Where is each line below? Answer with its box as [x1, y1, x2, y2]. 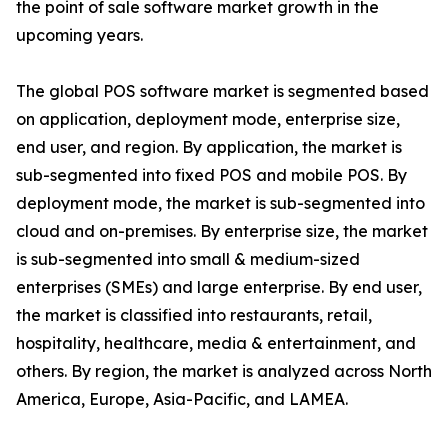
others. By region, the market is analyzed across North [16, 361, 432, 382]
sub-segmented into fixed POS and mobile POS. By [16, 165, 407, 186]
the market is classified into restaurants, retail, [16, 305, 372, 326]
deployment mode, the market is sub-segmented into [16, 193, 425, 214]
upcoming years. [16, 25, 143, 46]
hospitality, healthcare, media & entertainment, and [16, 333, 416, 354]
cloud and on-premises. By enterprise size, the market [16, 221, 428, 242]
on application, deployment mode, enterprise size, [16, 109, 400, 130]
